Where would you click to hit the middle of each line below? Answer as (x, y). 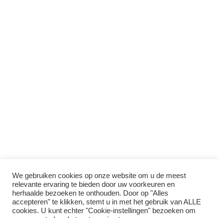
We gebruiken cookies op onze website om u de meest (99, 176)
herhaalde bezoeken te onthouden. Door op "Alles (90, 193)
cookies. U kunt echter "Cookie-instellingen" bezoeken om (104, 211)
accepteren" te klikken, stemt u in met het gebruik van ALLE (107, 202)
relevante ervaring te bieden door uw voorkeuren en (93, 184)
